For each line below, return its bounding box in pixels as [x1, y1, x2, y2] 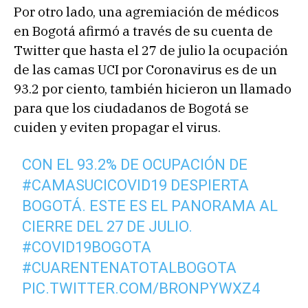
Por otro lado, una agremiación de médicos [14, 3, 279, 21]
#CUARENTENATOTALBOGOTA [22, 259, 237, 277]
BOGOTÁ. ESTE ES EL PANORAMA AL [22, 197, 278, 215]
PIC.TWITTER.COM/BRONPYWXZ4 [22, 280, 261, 298]
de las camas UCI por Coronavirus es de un [14, 61, 277, 78]
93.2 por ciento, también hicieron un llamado [14, 80, 291, 98]
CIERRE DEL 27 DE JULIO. [22, 218, 193, 236]
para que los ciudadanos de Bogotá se [14, 100, 249, 117]
